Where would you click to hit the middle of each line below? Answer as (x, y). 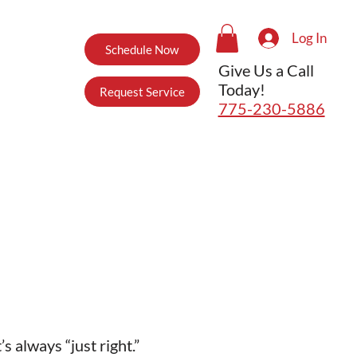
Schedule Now (142, 50)
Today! (241, 89)
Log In (310, 38)
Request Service (142, 91)
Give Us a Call (266, 70)
